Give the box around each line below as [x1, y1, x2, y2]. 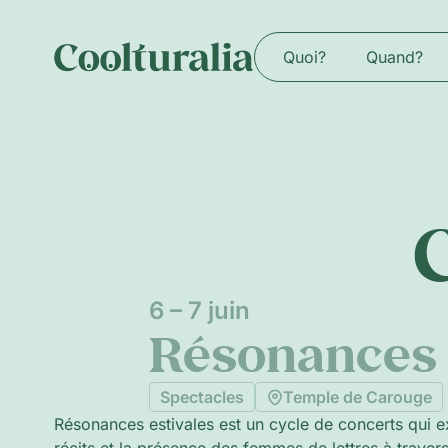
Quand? [365, 47, 423, 67]
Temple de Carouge [282, 387, 432, 407]
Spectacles [159, 387, 244, 407]
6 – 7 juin [148, 296, 250, 325]
